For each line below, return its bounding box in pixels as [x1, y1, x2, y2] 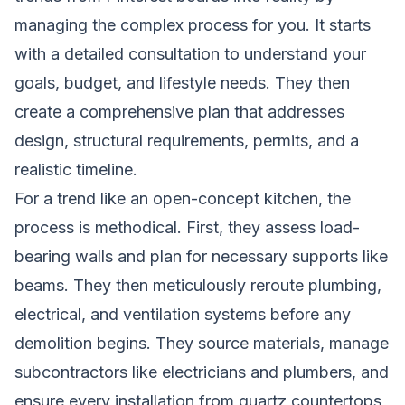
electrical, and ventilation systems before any [14, 304, 351, 324]
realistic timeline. [14, 159, 137, 179]
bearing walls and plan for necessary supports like [14, 246, 388, 266]
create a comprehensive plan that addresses [14, 101, 344, 121]
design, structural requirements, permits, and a [14, 130, 359, 150]
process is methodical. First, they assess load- [14, 217, 360, 237]
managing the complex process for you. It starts [14, 14, 371, 34]
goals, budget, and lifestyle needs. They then [14, 72, 350, 92]
